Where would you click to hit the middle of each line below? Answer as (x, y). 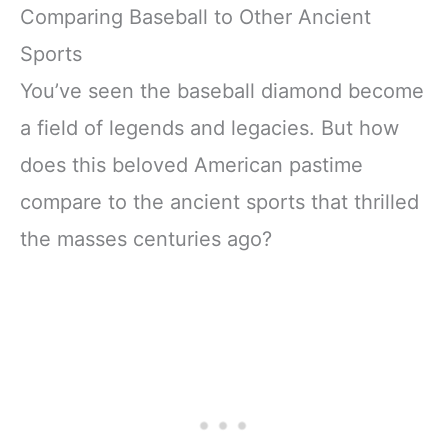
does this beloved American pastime (191, 164)
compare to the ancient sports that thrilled (219, 201)
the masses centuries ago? (146, 238)
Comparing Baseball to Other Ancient (195, 16)
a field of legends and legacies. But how (209, 127)
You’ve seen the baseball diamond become (222, 90)
